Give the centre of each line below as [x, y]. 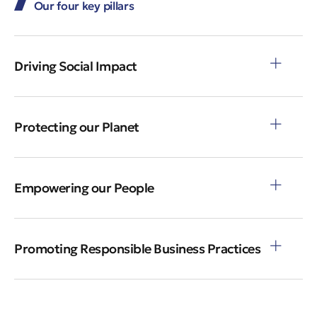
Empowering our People [84, 188]
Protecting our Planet [77, 127]
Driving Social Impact [76, 66]
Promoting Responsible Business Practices [137, 248]
